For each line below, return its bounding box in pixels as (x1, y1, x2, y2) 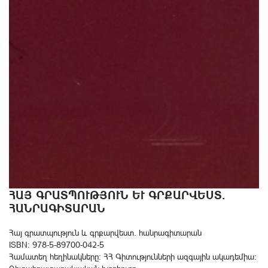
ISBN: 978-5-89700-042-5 (9, 240, 104, 249)
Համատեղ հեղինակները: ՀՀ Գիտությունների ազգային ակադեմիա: (9, 252, 257, 261)
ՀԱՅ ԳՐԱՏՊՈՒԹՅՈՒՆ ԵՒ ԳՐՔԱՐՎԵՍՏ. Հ (9, 188, 226, 202)
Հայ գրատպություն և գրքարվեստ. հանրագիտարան (9, 228, 202, 237)
